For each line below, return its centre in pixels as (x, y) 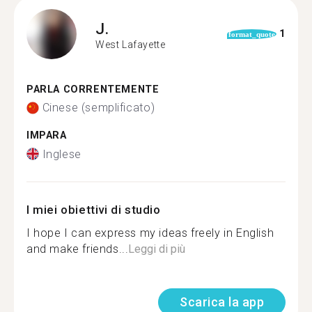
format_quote (251, 34)
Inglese (62, 154)
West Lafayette (131, 45)
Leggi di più (157, 249)
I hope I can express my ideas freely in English (150, 233)
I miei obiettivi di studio (94, 209)
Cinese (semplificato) (99, 108)
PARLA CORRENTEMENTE (93, 89)
